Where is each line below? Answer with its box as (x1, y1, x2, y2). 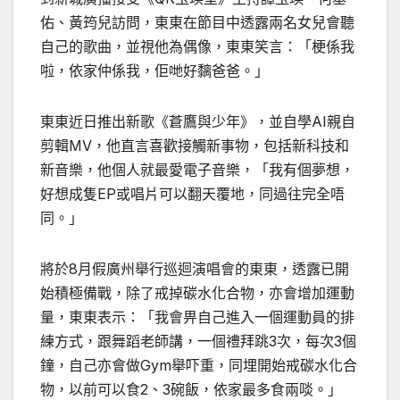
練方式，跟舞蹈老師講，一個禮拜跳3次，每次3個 (40, 331, 356, 350)
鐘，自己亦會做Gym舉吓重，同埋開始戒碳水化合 (40, 355, 357, 374)
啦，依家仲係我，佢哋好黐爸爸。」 (40, 61, 269, 79)
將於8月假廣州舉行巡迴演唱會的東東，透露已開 (40, 259, 349, 278)
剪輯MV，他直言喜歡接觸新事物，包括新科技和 (40, 136, 349, 154)
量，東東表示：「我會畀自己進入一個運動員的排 (40, 307, 354, 326)
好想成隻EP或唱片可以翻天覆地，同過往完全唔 (40, 184, 345, 203)
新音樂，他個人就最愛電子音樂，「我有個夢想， (40, 160, 354, 179)
